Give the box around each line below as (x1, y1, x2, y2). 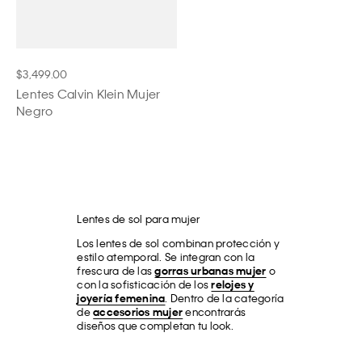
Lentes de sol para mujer (77, 212, 200, 226)
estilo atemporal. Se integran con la (77, 250, 255, 264)
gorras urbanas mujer (154, 263, 267, 278)
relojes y (211, 277, 255, 292)
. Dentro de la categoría (165, 291, 284, 305)
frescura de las (77, 263, 155, 278)
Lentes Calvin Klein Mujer (16, 86, 161, 103)
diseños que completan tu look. (77, 318, 234, 333)
